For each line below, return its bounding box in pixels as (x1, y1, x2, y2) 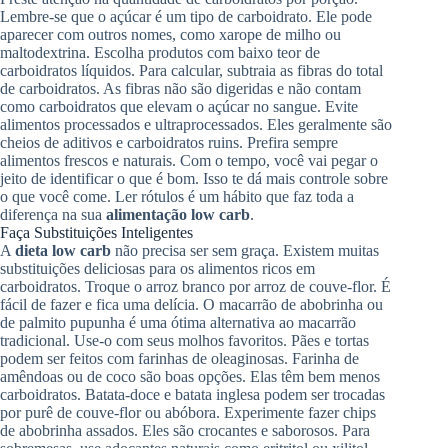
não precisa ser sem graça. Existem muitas (111, 241, 379, 259)
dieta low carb (15, 241, 111, 259)
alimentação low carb (106, 205, 250, 223)
